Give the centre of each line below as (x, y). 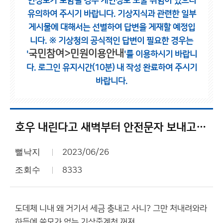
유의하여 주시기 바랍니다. (72, 14)
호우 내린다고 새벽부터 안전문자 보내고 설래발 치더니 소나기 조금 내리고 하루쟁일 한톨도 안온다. (201, 128)
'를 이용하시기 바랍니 (160, 54)
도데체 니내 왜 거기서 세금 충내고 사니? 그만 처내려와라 (111, 209)
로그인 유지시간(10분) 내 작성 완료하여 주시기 (117, 68)
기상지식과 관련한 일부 (157, 14)
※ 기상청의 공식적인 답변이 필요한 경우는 (121, 41)
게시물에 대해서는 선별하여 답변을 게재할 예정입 (111, 27)
